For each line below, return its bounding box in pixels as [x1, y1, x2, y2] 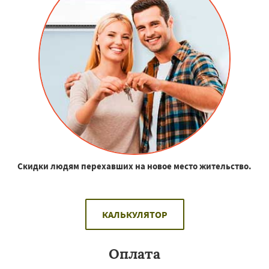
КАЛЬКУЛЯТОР [101, 208, 168, 220]
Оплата [109, 244, 160, 262]
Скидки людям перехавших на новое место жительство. [17, 160, 252, 172]
